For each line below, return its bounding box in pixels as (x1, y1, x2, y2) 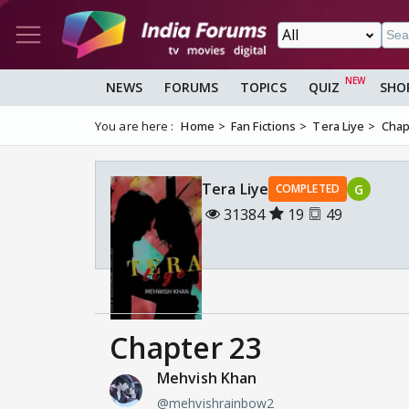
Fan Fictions (231, 118, 297, 135)
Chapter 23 (110, 327, 262, 367)
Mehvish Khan (157, 367, 257, 388)
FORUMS (164, 79, 219, 97)
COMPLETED (275, 181, 340, 197)
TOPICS (240, 79, 287, 97)
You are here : (95, 118, 174, 135)
